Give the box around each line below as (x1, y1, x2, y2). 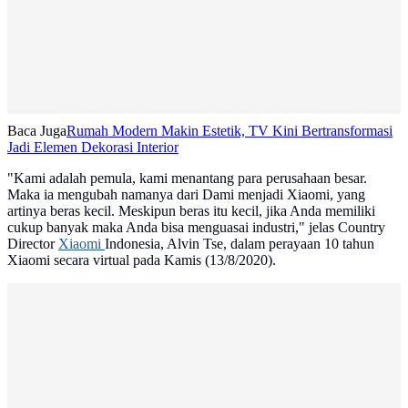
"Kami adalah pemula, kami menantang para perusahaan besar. (7, 170, 367, 187)
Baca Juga (7, 123, 66, 139)
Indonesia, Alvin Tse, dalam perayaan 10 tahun (105, 236, 374, 252)
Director (7, 236, 58, 252)
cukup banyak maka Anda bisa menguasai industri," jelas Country (7, 219, 385, 236)
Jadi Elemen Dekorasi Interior (7, 139, 178, 156)
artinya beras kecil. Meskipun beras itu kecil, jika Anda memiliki (7, 203, 375, 219)
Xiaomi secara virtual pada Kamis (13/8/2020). (7, 252, 276, 269)
